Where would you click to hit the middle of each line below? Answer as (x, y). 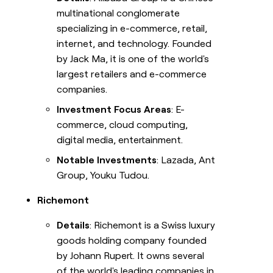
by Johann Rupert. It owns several (131, 256)
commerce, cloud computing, (122, 125)
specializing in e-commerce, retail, (132, 29)
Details (73, 225)
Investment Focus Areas (114, 110)
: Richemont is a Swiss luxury (153, 225)
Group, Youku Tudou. (103, 175)
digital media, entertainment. (120, 140)
